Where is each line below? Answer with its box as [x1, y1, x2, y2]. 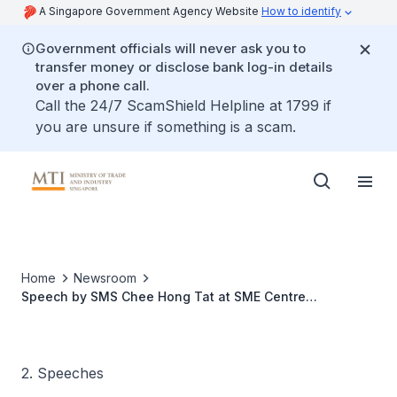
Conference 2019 [21, 307, 128, 323]
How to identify [261, 4, 341, 18]
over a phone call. [35, 77, 150, 94]
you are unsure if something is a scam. [35, 118, 296, 136]
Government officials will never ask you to [35, 40, 306, 57]
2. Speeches [21, 364, 104, 382]
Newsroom [74, 270, 136, 285]
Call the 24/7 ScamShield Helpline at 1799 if [35, 97, 331, 114]
